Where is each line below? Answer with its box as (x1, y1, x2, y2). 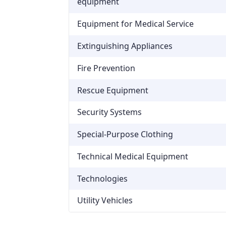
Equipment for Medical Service (77, 18, 194, 30)
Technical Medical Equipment (77, 150, 188, 162)
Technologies (77, 173, 128, 184)
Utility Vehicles (77, 195, 133, 206)
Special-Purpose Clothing (77, 129, 173, 140)
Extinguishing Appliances (77, 40, 173, 52)
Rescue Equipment (77, 84, 148, 96)
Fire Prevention (77, 62, 135, 74)
